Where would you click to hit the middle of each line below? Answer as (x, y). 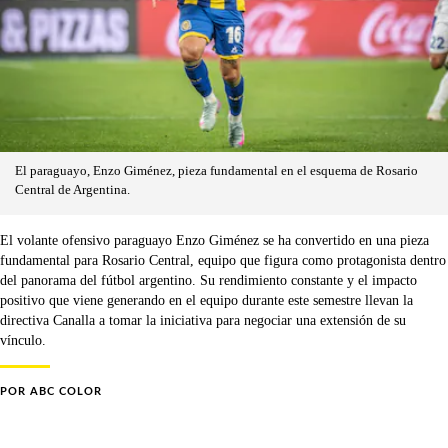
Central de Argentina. (72, 190)
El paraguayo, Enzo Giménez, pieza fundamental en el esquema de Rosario (216, 171)
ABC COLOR (66, 392)
